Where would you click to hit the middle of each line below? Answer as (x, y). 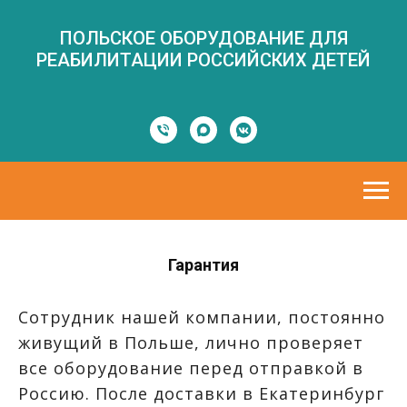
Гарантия (203, 265)
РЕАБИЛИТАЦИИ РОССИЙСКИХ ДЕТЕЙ (203, 60)
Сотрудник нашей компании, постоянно (202, 317)
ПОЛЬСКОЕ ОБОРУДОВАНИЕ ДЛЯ (203, 38)
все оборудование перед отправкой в (191, 368)
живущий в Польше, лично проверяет (191, 342)
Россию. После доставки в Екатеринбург (201, 393)
